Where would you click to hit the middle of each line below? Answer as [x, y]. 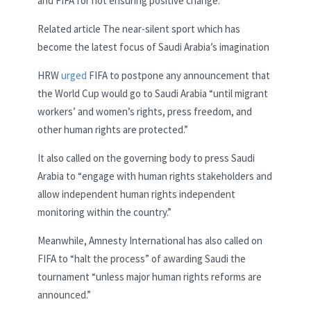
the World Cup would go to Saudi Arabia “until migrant [153, 94]
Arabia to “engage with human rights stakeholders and [155, 176]
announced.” [64, 295]
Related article [69, 29]
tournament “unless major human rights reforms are [150, 277]
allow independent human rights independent [136, 194]
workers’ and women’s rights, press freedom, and [145, 112]
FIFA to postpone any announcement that [178, 76]
